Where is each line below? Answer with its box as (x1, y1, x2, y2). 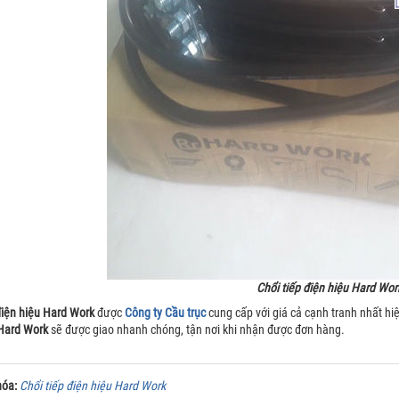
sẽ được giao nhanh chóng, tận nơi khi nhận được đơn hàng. (47, 322, 345, 337)
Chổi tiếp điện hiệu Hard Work (19, 379, 166, 393)
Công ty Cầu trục (124, 305, 206, 320)
